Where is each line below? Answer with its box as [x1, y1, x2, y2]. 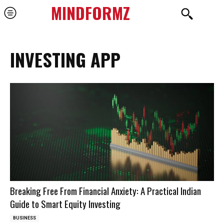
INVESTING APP [10, 46, 120, 72]
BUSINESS [13, 215, 36, 220]
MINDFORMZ [50, 1, 130, 24]
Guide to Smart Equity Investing [10, 196, 120, 210]
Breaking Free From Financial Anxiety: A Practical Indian [10, 183, 201, 197]
